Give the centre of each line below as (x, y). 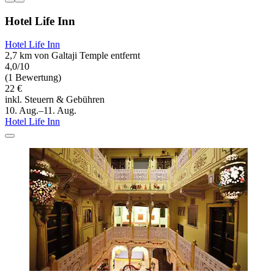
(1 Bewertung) (33, 78)
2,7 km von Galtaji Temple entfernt (72, 56)
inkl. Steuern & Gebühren (55, 100)
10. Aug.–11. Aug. (41, 111)
